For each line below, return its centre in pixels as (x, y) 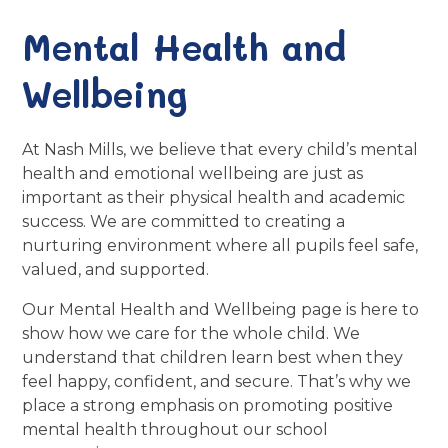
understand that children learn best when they (213, 358)
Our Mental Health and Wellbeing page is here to (221, 310)
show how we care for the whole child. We (191, 334)
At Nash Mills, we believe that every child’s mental (220, 150)
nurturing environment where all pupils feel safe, (220, 246)
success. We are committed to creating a (184, 222)
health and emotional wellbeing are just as (193, 174)
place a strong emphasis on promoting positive (208, 406)
